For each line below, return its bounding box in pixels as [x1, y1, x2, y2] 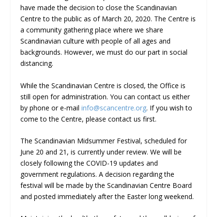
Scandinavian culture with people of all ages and [20, 36, 171, 46]
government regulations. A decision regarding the [20, 169, 175, 179]
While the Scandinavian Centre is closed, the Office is [20, 80, 186, 90]
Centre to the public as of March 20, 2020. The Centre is [20, 14, 196, 24]
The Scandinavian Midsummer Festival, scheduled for [20, 136, 187, 145]
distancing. [20, 59, 54, 68]
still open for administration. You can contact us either [20, 92, 190, 101]
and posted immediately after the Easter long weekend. [20, 191, 194, 201]
